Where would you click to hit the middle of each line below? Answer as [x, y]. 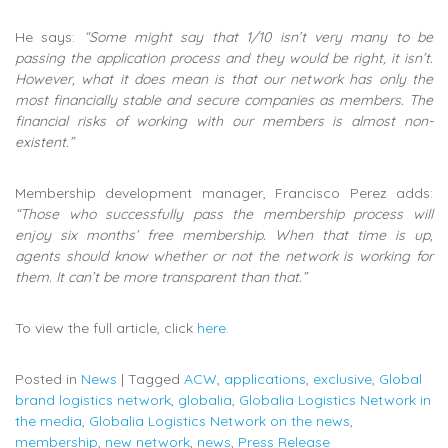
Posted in [48, 379]
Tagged [156, 379]
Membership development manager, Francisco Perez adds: [224, 193]
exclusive [342, 379]
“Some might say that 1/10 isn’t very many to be [258, 37]
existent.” [44, 142]
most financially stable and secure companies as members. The [224, 100]
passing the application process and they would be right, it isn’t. [224, 58]
